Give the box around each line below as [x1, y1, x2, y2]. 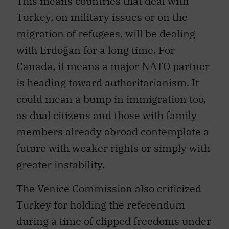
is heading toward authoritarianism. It [16, 71, 199, 85]
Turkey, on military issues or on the [16, 5, 188, 19]
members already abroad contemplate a [16, 120, 209, 134]
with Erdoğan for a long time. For [16, 38, 175, 52]
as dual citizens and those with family [16, 103, 197, 118]
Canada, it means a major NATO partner [16, 54, 210, 68]
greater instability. [16, 152, 105, 167]
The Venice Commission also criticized [16, 176, 201, 190]
